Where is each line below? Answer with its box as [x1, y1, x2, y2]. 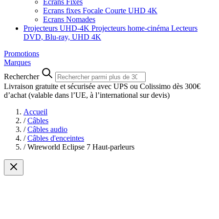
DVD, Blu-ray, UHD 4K [23, 33, 101, 41]
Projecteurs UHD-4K [23, 24, 91, 32]
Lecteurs [171, 24, 197, 32]
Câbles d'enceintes [27, 134, 84, 142]
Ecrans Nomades [43, 15, 95, 23]
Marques [4, 58, 31, 66]
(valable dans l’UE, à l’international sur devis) [28, 91, 170, 99]
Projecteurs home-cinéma [91, 24, 171, 32]
